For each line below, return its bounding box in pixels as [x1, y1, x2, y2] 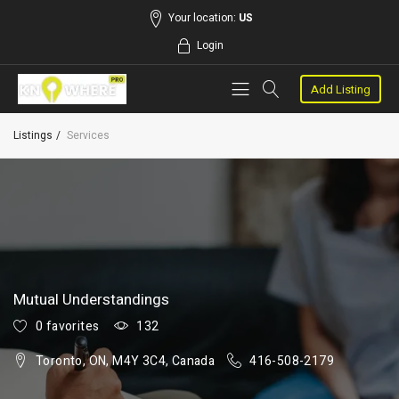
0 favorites [36, 316, 100, 336]
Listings [13, 126, 53, 143]
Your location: [167, 10, 239, 26]
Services [67, 126, 110, 143]
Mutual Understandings [13, 288, 169, 311]
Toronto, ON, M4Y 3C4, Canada [36, 351, 216, 370]
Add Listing [311, 81, 371, 99]
